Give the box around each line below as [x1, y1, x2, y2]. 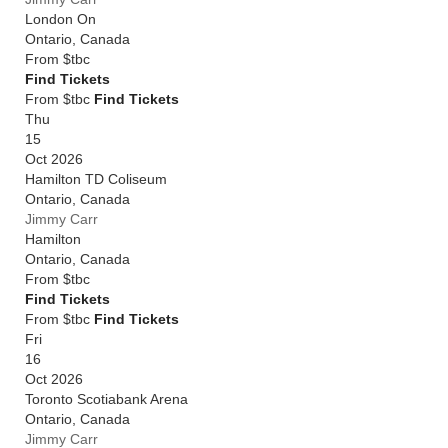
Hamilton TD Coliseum [25, 171, 167, 187]
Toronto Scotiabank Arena [25, 391, 188, 407]
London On [25, 11, 96, 27]
